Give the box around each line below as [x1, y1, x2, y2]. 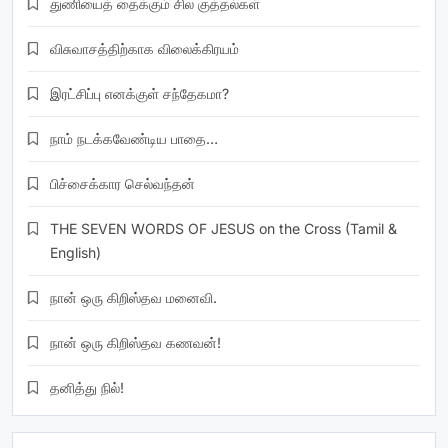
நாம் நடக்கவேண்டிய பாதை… [50, 129, 218, 147]
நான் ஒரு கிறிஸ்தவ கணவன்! [50, 333, 221, 351]
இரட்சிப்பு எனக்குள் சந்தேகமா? [50, 84, 229, 102]
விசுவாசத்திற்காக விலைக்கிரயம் [50, 39, 239, 57]
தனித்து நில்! [50, 378, 124, 396]
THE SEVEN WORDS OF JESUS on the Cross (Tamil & [50, 219, 397, 237]
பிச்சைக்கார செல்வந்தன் [50, 174, 195, 192]
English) [50, 243, 101, 261]
